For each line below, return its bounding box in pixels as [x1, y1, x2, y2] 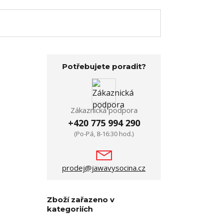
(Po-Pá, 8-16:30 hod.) [74, 129, 134, 138]
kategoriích [47, 204, 93, 214]
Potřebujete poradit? [62, 62, 146, 71]
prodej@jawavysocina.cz [62, 163, 146, 173]
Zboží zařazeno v [47, 195, 114, 204]
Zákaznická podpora [70, 105, 138, 115]
